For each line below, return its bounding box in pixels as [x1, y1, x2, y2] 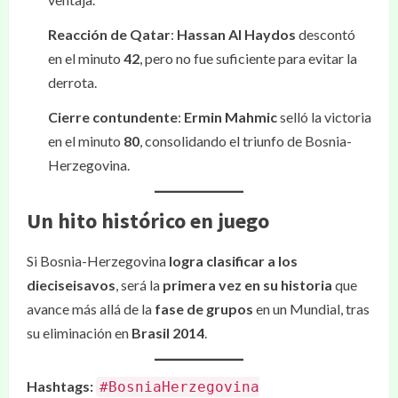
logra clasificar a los [169, 252, 298, 269]
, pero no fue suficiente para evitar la [139, 50, 357, 67]
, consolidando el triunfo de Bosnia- [139, 132, 352, 149]
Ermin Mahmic [184, 108, 277, 125]
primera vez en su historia [163, 276, 332, 293]
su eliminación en [27, 324, 131, 341]
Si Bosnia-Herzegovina [27, 252, 169, 269]
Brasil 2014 [131, 324, 204, 341]
